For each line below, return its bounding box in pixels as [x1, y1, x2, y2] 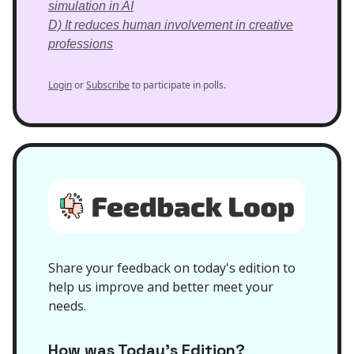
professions [48, 36, 113, 51]
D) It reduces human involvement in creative [48, 17, 293, 32]
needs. [48, 297, 86, 315]
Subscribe [86, 77, 130, 92]
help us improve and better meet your [48, 278, 273, 296]
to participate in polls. [130, 77, 226, 92]
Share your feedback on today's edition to [48, 259, 296, 277]
